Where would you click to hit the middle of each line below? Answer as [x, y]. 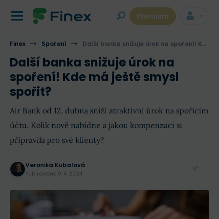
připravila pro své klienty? [57, 140]
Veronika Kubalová [55, 165]
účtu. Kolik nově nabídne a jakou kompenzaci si [96, 125]
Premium [153, 16]
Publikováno [42, 174]
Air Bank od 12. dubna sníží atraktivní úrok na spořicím [109, 110]
